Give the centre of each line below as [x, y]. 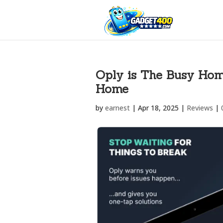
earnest [117, 108]
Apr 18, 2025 [158, 108]
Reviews [200, 108]
